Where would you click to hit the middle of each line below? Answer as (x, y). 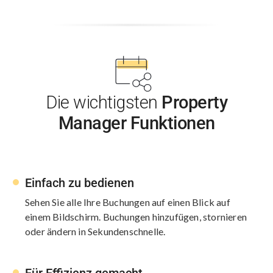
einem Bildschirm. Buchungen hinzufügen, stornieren (136, 216)
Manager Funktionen (136, 123)
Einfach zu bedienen (80, 183)
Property (194, 102)
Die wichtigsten (104, 102)
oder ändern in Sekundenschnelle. (95, 231)
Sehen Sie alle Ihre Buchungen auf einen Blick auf (128, 202)
